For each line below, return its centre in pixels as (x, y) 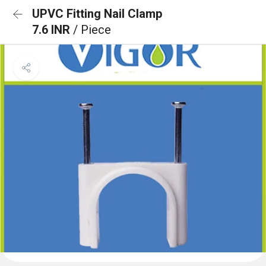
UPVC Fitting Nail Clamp (97, 14)
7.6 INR (53, 30)
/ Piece (92, 30)
